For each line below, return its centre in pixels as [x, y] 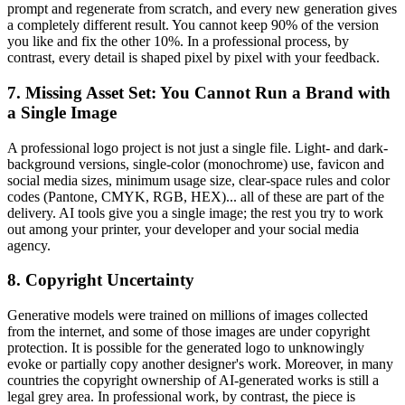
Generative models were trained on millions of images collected [188, 316]
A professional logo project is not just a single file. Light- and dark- [198, 147]
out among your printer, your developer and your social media [183, 229]
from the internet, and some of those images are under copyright [188, 332]
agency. [29, 245]
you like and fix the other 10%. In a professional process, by [178, 42]
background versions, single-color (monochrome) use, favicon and [196, 164]
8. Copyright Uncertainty [101, 280]
